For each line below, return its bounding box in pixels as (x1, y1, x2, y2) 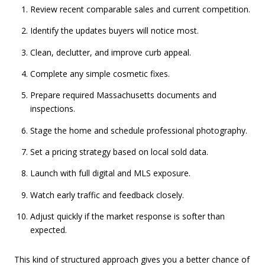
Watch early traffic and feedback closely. (30, 189, 184, 201)
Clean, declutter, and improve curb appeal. (30, 46, 191, 58)
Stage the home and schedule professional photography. (30, 124, 247, 136)
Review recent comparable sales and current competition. (30, 4, 250, 15)
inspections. (30, 103, 75, 115)
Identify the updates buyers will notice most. (30, 25, 199, 37)
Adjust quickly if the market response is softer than (30, 210, 225, 222)
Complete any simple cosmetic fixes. (30, 68, 170, 80)
